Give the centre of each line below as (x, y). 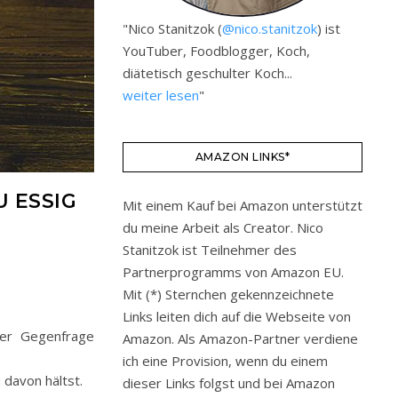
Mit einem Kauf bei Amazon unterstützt (243, 205)
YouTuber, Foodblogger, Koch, (216, 51)
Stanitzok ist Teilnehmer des (210, 250)
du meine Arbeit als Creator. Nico (223, 227)
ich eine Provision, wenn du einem (225, 361)
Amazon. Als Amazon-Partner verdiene (240, 338)
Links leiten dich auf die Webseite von (237, 316)
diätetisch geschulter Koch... (207, 73)
